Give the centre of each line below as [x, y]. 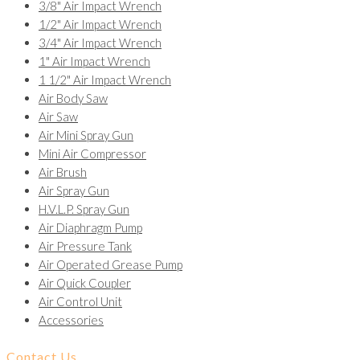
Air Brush [63, 172]
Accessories [71, 320]
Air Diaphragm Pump [90, 228]
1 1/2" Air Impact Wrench [105, 80]
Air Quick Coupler [85, 283]
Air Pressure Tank [85, 246]
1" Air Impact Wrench [94, 61]
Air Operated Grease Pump [110, 265]
